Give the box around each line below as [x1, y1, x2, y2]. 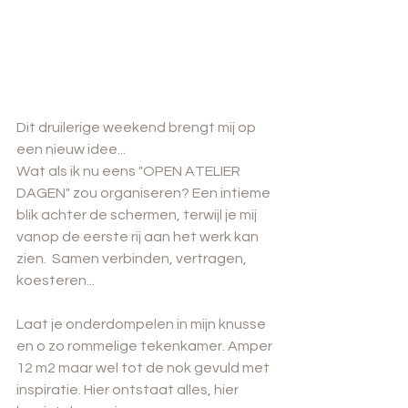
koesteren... [16, 272, 95, 288]
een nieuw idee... [16, 141, 126, 157]
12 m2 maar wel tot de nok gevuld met [16, 360, 272, 375]
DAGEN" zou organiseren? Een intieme [16, 185, 273, 200]
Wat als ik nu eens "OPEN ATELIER [16, 163, 243, 178]
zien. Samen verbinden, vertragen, [16, 250, 250, 266]
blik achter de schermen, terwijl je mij [16, 207, 260, 222]
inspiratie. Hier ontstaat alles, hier [16, 382, 241, 397]
